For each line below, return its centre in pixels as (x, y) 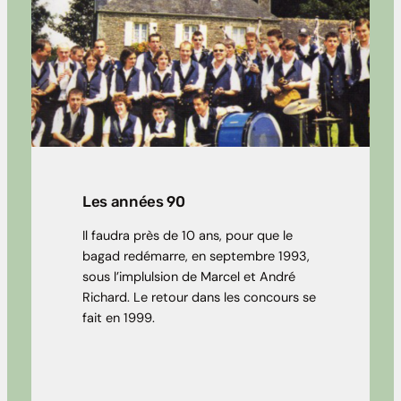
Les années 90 (134, 202)
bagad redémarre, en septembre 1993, (196, 257)
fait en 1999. (119, 319)
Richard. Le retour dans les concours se (199, 298)
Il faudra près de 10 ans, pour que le (188, 236)
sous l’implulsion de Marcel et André (189, 277)
